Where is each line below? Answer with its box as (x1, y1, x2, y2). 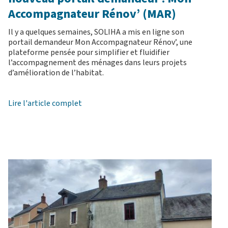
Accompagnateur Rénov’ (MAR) (8, 5, 176, 23)
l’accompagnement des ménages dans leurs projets (8, 57, 187, 69)
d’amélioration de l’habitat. (8, 67, 104, 79)
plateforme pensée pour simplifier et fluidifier (8, 47, 169, 59)
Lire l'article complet (8, 98, 82, 109)
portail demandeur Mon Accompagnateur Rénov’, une (8, 37, 192, 48)
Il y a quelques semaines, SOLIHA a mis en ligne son (8, 26, 184, 38)
